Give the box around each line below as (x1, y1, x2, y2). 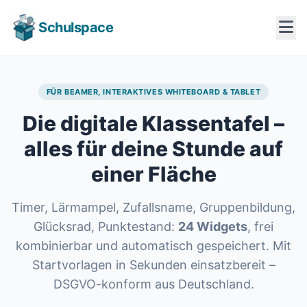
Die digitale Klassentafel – (23, 111, 284, 136)
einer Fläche (90, 162, 217, 186)
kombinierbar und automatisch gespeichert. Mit (16, 238, 291, 253)
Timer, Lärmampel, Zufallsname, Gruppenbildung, (12, 200, 295, 214)
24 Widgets (178, 219, 247, 234)
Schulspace (38, 19, 113, 36)
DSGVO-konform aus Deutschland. (53, 277, 254, 291)
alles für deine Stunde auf (24, 136, 283, 161)
